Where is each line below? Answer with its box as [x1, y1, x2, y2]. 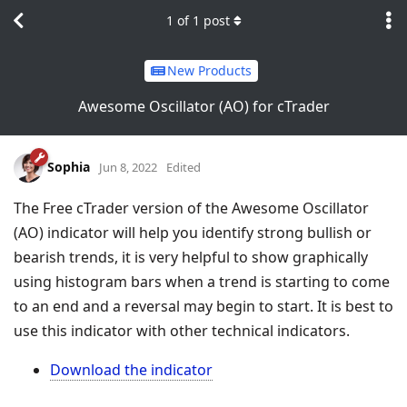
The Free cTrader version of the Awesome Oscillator [14, 197, 369, 218]
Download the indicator [50, 359, 213, 380]
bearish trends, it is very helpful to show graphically [14, 246, 368, 267]
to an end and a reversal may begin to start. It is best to [14, 295, 393, 316]
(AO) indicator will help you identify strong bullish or [14, 222, 372, 243]
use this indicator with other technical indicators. [14, 320, 350, 341]
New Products [167, 62, 252, 80]
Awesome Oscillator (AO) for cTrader [77, 95, 330, 116]
